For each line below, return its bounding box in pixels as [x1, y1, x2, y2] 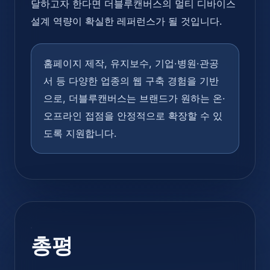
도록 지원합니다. [43, 127, 117, 139]
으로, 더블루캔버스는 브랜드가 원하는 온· [43, 92, 225, 104]
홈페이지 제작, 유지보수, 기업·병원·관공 [43, 57, 219, 69]
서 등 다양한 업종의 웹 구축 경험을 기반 [43, 74, 219, 87]
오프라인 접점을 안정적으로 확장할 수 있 [43, 109, 222, 122]
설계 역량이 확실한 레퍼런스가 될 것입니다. [31, 14, 222, 27]
